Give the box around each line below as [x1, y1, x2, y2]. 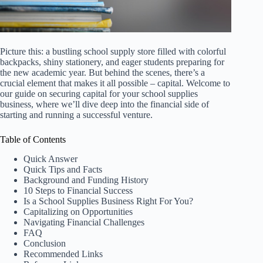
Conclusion [23, 238, 66, 248]
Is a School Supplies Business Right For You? [23, 195, 193, 206]
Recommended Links [23, 248, 103, 259]
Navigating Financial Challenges [23, 217, 144, 227]
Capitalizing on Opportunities [23, 206, 133, 217]
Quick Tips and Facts [23, 164, 102, 174]
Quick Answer [23, 153, 77, 164]
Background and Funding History [23, 174, 149, 185]
